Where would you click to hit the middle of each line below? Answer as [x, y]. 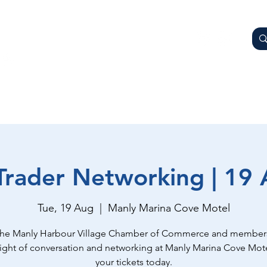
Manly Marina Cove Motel [169, 208]
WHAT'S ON [158, 100]
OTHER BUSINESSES [69, 100]
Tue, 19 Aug [65, 208]
